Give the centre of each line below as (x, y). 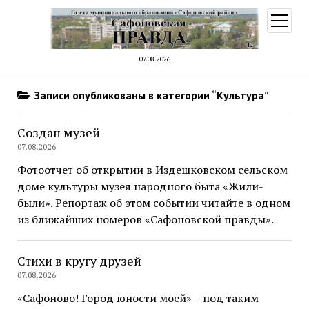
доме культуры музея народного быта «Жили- (140, 187)
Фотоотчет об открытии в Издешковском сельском (152, 170)
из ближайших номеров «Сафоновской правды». (145, 220)
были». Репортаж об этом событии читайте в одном (153, 203)
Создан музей (58, 133)
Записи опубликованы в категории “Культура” (150, 96)
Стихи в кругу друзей (79, 261)
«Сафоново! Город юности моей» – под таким (138, 298)
